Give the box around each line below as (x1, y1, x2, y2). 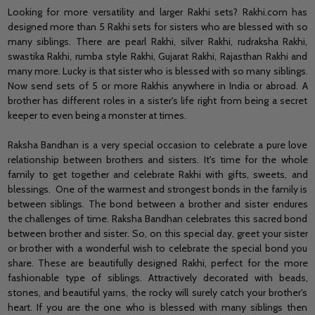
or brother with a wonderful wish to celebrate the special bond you (7, 241, 308, 255)
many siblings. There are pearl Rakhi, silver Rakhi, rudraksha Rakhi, (7, 34, 308, 48)
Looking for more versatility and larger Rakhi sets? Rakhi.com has (7, 5, 308, 18)
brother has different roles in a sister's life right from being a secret (7, 94, 308, 107)
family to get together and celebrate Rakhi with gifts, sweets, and (7, 167, 308, 181)
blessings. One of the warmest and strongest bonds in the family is (7, 182, 308, 195)
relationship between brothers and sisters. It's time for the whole (7, 153, 308, 166)
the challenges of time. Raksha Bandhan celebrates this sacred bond (7, 212, 308, 225)
